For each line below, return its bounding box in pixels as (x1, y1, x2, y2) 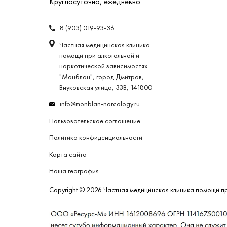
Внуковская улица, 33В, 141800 (59, 83, 152, 92)
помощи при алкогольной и (59, 51, 139, 60)
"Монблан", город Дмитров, (59, 72, 144, 82)
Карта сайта (49, 150, 87, 159)
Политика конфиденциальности (49, 133, 142, 142)
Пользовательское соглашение (49, 117, 140, 126)
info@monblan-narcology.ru (60, 100, 140, 109)
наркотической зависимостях (59, 62, 147, 71)
